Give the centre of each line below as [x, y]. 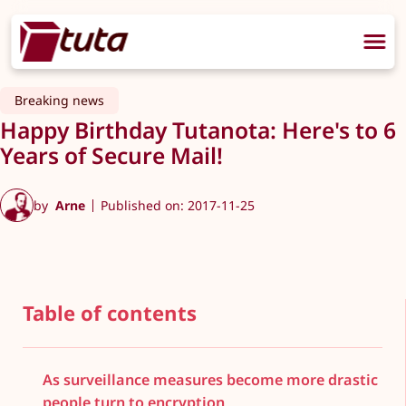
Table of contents [109, 313]
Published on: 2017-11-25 [177, 205]
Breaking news [60, 100]
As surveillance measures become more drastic [210, 379]
